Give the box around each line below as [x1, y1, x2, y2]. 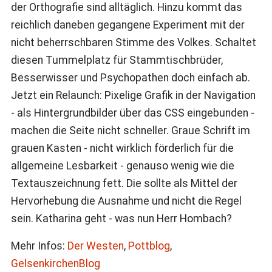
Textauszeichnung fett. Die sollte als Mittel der [10, 177, 237, 189]
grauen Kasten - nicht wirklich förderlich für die [10, 141, 234, 154]
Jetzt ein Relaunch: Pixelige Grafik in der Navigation [10, 89, 256, 101]
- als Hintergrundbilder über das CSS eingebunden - [10, 106, 254, 119]
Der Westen [67, 239, 124, 252]
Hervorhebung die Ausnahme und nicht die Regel [10, 194, 242, 207]
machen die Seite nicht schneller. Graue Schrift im [10, 124, 250, 137]
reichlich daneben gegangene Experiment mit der [10, 18, 245, 31]
